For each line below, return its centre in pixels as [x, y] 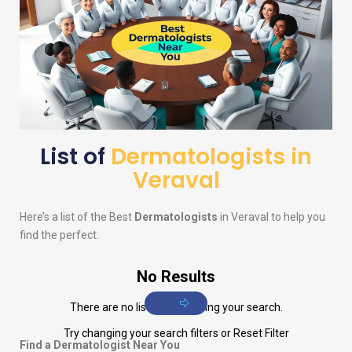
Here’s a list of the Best [77, 217]
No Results [176, 277]
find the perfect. [59, 235]
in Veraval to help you [271, 217]
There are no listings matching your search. [176, 308]
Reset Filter [261, 334]
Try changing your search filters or [148, 334]
